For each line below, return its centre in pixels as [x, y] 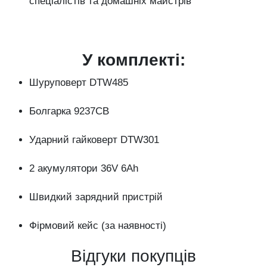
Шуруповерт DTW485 [79, 83]
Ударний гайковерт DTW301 [94, 140]
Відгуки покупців [133, 256]
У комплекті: [133, 60]
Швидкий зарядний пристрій [96, 197]
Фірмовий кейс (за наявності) [98, 226]
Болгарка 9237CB [69, 111]
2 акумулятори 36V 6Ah [84, 168]
